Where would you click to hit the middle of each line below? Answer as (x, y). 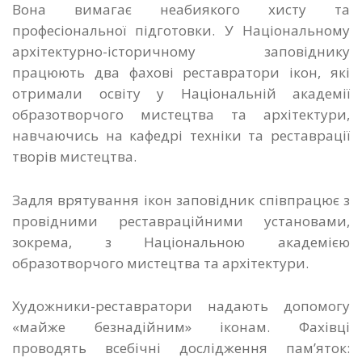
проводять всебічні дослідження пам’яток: (181, 347)
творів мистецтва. (74, 157)
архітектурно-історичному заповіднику (181, 52)
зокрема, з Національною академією (181, 242)
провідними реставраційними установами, (181, 221)
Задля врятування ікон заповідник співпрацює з (181, 200)
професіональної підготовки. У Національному (181, 31)
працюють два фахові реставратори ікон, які (181, 73)
